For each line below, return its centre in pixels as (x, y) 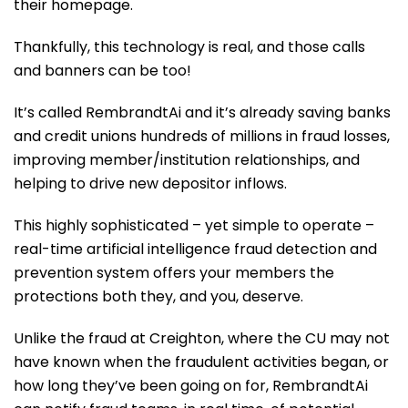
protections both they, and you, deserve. (158, 296)
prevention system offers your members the (174, 273)
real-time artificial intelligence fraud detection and (195, 249)
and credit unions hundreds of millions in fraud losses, (202, 136)
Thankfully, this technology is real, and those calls (189, 47)
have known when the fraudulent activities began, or (201, 362)
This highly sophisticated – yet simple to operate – (194, 225)
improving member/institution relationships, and (187, 160)
